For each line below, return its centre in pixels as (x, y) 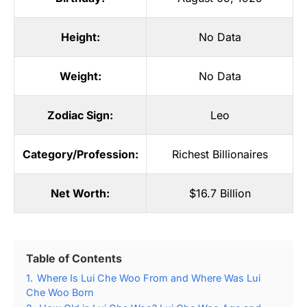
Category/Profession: (80, 154)
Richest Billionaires (220, 154)
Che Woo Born (60, 292)
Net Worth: (80, 193)
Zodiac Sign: (80, 115)
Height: (80, 37)
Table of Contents (74, 258)
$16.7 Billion (220, 193)
